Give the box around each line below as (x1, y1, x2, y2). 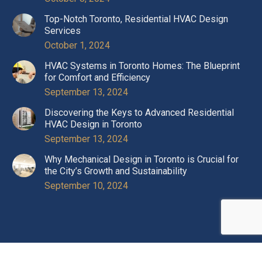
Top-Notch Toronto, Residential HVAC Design (44, 13, 228, 25)
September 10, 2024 (44, 180, 128, 192)
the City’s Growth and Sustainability (44, 166, 187, 177)
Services (44, 25, 81, 37)
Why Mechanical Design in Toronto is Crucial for (44, 154, 239, 166)
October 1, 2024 (44, 40, 110, 51)
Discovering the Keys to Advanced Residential (44, 107, 234, 119)
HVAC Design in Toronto (44, 119, 142, 130)
